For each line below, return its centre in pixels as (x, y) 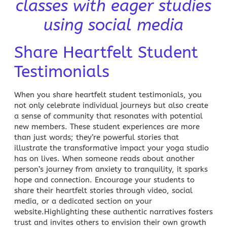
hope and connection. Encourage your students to (104, 180)
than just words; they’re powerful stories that (97, 137)
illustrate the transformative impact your (90, 148)
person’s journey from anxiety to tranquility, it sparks (111, 169)
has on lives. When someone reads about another (104, 158)
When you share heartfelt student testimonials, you (108, 94)
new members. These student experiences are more (107, 126)
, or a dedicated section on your (94, 201)
